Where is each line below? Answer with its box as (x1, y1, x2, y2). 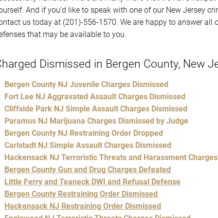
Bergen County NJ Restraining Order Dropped (4, 128, 163, 138)
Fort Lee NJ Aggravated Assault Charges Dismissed (4, 91, 185, 101)
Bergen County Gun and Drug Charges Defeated (4, 164, 171, 174)
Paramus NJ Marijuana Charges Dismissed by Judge (4, 116, 188, 126)
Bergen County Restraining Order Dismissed (4, 189, 158, 199)
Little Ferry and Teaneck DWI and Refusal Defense (4, 177, 181, 186)
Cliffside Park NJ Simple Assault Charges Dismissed (4, 104, 187, 113)
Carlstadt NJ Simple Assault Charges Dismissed (4, 140, 171, 150)
